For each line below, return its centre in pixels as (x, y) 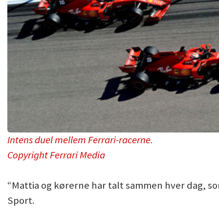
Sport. (21, 200)
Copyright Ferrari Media (56, 155)
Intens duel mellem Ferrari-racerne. (80, 140)
